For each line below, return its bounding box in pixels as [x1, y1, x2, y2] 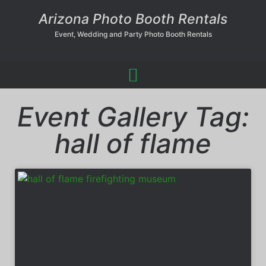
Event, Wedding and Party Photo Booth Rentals [54, 30, 212, 39]
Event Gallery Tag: [17, 100, 249, 133]
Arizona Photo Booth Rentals [39, 11, 227, 27]
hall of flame [55, 127, 211, 160]
